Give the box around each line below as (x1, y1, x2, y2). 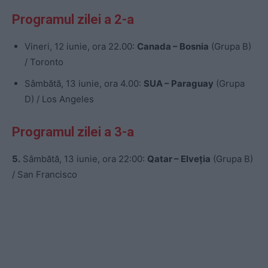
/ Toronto (25, 56, 63, 68)
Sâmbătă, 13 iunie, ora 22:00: (20, 153, 147, 165)
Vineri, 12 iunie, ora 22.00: (25, 41, 137, 53)
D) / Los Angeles (25, 93, 94, 105)
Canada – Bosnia (137, 41, 209, 53)
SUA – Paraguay (144, 78, 214, 90)
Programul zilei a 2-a (12, 12, 134, 28)
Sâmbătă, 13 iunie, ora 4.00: (25, 78, 144, 90)
